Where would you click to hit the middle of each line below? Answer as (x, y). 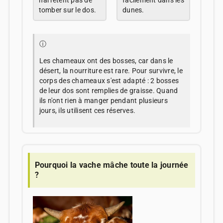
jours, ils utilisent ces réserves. (87, 111)
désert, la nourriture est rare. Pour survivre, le (111, 71)
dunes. (133, 10)
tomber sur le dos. (67, 10)
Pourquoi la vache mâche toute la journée (111, 165)
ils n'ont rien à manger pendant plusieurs (103, 101)
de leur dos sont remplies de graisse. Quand (109, 91)
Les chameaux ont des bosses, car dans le (106, 61)
